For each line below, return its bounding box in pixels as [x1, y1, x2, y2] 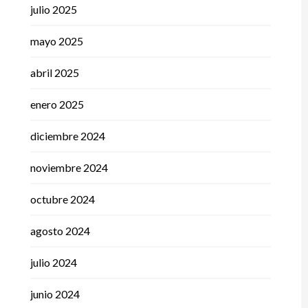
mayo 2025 [30, 34, 83, 48]
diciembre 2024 [30, 129, 105, 143]
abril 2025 [30, 66, 79, 80]
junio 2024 [30, 287, 80, 301]
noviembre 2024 [30, 161, 108, 175]
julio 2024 [30, 256, 77, 269]
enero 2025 [30, 98, 84, 111]
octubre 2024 [30, 192, 95, 206]
